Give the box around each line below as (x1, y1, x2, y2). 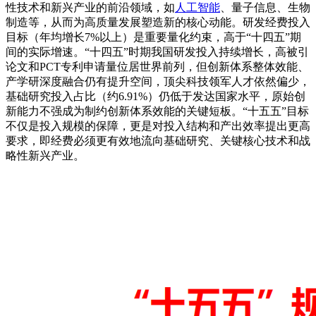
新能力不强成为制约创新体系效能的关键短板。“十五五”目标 (6, 104, 309, 117)
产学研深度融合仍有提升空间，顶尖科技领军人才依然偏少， (6, 75, 310, 87)
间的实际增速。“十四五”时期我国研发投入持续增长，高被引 (6, 45, 309, 58)
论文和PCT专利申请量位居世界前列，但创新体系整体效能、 (6, 60, 309, 73)
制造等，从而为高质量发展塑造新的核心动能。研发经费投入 (6, 16, 310, 28)
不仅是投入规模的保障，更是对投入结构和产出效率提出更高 (6, 119, 310, 132)
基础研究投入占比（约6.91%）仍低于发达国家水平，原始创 (6, 90, 305, 102)
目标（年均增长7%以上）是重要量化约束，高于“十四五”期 (6, 30, 301, 43)
